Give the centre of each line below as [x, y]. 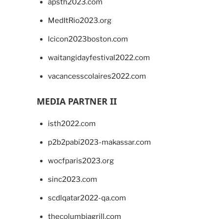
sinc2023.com [72, 180]
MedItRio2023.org [79, 21]
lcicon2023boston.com [88, 39]
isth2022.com [72, 124]
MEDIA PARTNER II [77, 101]
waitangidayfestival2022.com [99, 58]
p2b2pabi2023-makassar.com [99, 142]
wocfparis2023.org [81, 161]
